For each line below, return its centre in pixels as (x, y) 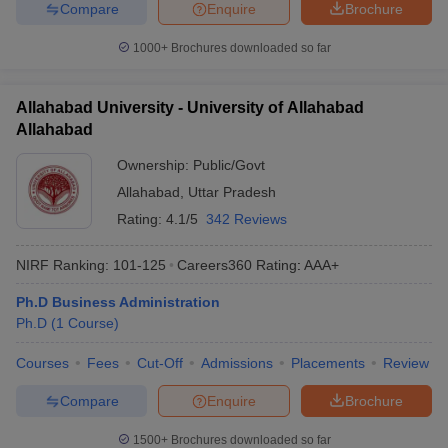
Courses (42, 363)
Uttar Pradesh (232, 192)
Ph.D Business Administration (118, 302)
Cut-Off (160, 363)
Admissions (237, 363)
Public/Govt (229, 165)
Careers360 (214, 264)
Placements (328, 363)
